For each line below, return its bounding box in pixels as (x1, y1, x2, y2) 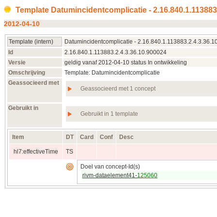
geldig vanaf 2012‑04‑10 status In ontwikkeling (64, 59, 187, 66)
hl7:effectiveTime (14, 148, 58, 155)
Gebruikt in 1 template (80, 110, 138, 117)
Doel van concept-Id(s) (80, 163, 140, 170)
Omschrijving (8, 69, 45, 76)
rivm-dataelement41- (82, 171, 137, 179)
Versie (8, 59, 26, 66)
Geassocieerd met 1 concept (80, 85, 155, 92)
